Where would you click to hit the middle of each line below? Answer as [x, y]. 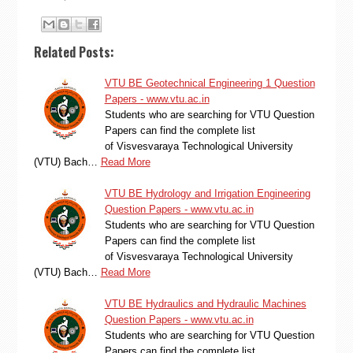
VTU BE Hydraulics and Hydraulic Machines [205, 303]
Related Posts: [74, 52]
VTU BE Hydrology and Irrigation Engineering [207, 193]
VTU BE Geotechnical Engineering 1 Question [210, 83]
